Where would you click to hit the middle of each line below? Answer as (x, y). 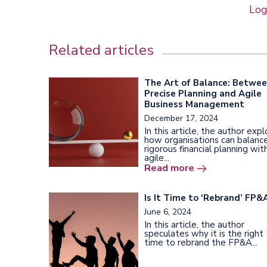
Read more (169, 168)
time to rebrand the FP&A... (201, 242)
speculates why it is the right (204, 233)
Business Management (194, 104)
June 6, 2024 (168, 212)
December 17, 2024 (181, 118)
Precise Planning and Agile (203, 93)
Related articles (101, 50)
